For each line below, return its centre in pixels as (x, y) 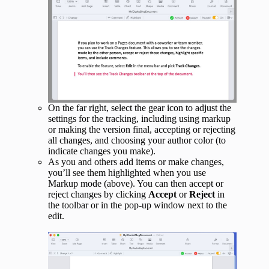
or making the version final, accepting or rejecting (142, 129)
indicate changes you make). (102, 151)
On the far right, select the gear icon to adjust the (140, 107)
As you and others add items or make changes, (136, 162)
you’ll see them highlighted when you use (127, 172)
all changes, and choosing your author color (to (137, 140)
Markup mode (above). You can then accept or (136, 183)
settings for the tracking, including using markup (139, 118)
